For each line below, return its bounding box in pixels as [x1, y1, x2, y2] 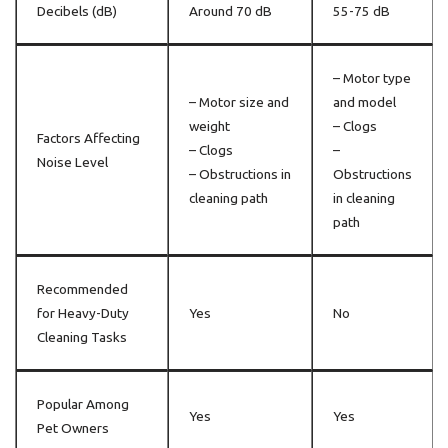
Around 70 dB [189, 3, 272, 20]
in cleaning [333, 190, 395, 207]
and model [333, 94, 396, 111]
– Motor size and [189, 94, 289, 111]
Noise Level [37, 154, 108, 171]
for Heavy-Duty [37, 305, 129, 322]
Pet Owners [37, 420, 109, 437]
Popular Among [37, 396, 129, 413]
